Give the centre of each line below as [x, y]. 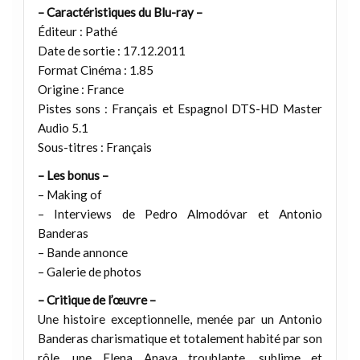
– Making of [70, 195]
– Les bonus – [73, 176]
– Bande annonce [82, 253]
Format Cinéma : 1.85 [95, 70]
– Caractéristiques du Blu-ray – [120, 12]
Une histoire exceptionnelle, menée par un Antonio [180, 319]
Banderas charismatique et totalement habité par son [180, 339]
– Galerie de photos [89, 272]
